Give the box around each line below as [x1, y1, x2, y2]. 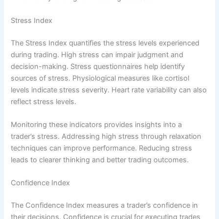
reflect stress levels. [11, 97, 77, 106]
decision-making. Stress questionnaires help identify [11, 62, 185, 71]
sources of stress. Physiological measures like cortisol [11, 73, 190, 83]
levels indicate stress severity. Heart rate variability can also [11, 85, 207, 94]
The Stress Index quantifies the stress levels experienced [11, 38, 200, 47]
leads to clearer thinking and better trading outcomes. [11, 155, 189, 165]
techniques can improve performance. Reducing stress [11, 144, 193, 153]
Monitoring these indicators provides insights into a [11, 120, 182, 130]
